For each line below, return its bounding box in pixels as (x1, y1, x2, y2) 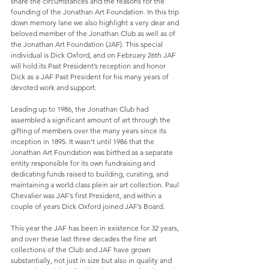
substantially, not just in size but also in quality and (11, 256, 174, 265)
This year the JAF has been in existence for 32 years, (11, 223, 181, 233)
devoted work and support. (11, 83, 97, 92)
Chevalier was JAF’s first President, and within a (11, 191, 163, 201)
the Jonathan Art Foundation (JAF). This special (11, 40, 165, 49)
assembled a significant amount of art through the (11, 115, 172, 125)
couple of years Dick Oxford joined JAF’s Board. (11, 202, 166, 211)
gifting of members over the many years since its (11, 126, 168, 136)
